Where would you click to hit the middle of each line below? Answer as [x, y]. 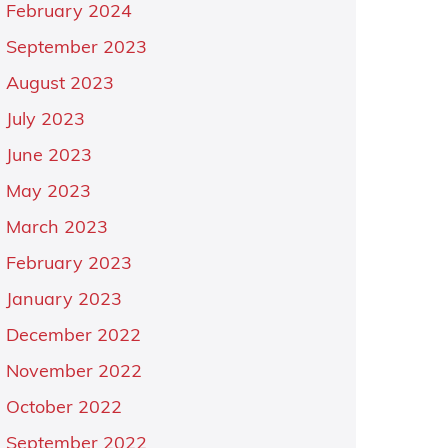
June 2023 [48, 156]
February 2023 [68, 264]
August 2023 [59, 84]
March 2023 [56, 228]
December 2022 [73, 336]
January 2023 [63, 300]
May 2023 [48, 192]
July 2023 [45, 120]
